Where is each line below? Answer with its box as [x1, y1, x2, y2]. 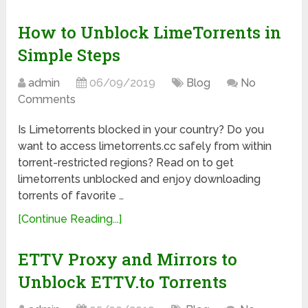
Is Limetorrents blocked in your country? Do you [18, 123, 265, 137]
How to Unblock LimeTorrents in [18, 21, 282, 44]
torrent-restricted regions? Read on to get [18, 156, 234, 170]
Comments [18, 93, 76, 107]
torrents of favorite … [18, 189, 124, 203]
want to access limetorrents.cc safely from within [18, 140, 272, 153]
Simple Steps [18, 44, 121, 67]
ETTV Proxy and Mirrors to [18, 248, 238, 271]
